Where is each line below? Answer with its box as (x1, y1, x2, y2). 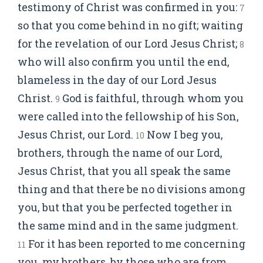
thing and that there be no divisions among (18, 182, 245, 196)
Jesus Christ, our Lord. (18, 127, 136, 141)
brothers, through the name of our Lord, (18, 146, 222, 160)
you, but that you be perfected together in (18, 200, 232, 214)
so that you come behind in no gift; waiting (18, 18, 243, 32)
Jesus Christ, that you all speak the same (18, 164, 231, 178)
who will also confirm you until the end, (18, 55, 230, 69)
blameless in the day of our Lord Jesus (18, 73, 217, 87)
